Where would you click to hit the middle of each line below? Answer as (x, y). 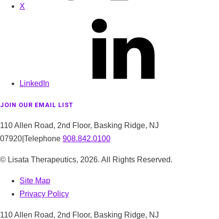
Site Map (35, 180)
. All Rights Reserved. (135, 159)
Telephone (43, 138)
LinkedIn (34, 83)
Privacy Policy (44, 194)
